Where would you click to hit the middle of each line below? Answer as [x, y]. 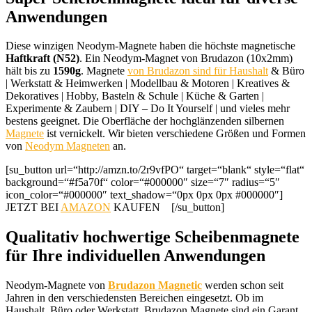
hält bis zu [29, 71]
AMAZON [86, 208]
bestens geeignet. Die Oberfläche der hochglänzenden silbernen [145, 121]
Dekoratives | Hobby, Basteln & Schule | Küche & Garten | [135, 96]
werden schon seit [243, 286]
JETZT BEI [33, 208]
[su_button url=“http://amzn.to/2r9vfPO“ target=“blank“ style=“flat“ [155, 170]
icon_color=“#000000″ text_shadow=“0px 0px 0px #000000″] [148, 195]
